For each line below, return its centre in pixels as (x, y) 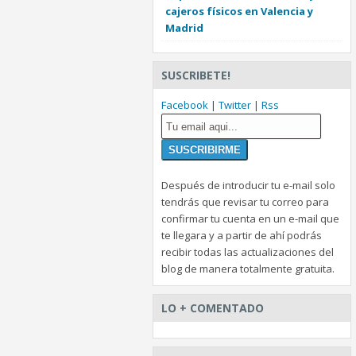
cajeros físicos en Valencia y (239, 12)
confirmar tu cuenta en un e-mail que (250, 219)
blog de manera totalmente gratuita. (248, 269)
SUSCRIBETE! (196, 75)
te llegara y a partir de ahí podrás (242, 236)
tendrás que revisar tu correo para (245, 202)
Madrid (184, 28)
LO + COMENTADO (213, 308)
